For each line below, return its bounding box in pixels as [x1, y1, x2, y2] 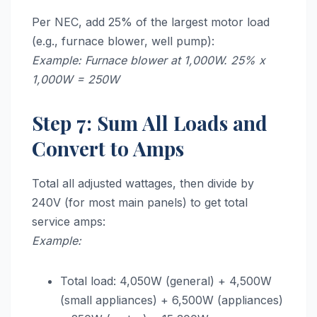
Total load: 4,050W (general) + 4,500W [60, 273, 272, 288]
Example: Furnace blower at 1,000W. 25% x [32, 52, 265, 67]
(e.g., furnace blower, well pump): [32, 33, 214, 48]
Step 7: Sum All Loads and [32, 109, 267, 136]
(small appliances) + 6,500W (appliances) [60, 292, 283, 307]
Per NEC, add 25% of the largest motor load [32, 14, 270, 29]
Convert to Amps [32, 134, 184, 161]
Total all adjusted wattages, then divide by [32, 175, 254, 190]
